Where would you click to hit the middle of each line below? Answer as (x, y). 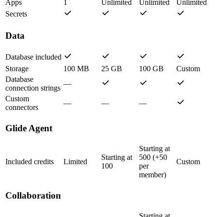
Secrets (16, 14)
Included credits (30, 162)
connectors (22, 108)
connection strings (33, 88)
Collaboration (33, 196)
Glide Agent (29, 128)
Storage (17, 69)
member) (153, 175)
